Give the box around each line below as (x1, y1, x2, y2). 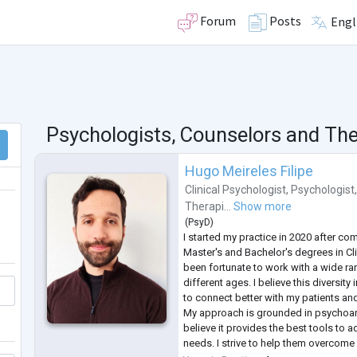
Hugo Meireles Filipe (185, 163, 314, 180)
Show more (233, 200, 292, 214)
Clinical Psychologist (185, 183, 287, 197)
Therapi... (185, 200, 232, 214)
